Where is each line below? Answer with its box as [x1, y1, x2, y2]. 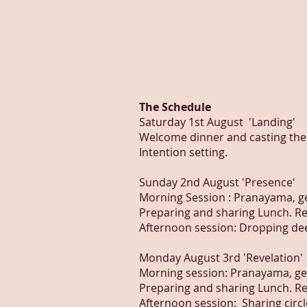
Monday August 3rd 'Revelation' [139, 250, 303, 265]
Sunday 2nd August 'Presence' [139, 175, 295, 190]
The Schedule [139, 99, 211, 114]
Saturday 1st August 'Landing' [139, 114, 295, 130]
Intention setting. [139, 145, 228, 160]
